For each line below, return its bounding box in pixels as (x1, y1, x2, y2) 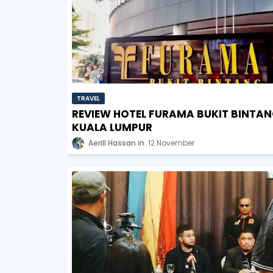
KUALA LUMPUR (71, 119, 152, 135)
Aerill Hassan (88, 137, 136, 148)
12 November (147, 137, 194, 148)
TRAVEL (76, 93, 100, 103)
